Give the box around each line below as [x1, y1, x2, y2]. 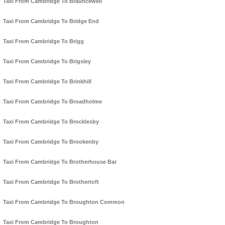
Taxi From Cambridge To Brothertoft [3, 179, 99, 185]
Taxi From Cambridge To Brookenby [3, 139, 98, 145]
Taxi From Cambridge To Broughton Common [3, 199, 125, 205]
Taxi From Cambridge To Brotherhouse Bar [3, 159, 117, 165]
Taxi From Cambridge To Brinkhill [3, 78, 91, 85]
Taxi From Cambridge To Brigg [3, 38, 84, 45]
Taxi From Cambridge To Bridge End [3, 18, 99, 25]
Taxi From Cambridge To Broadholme [3, 98, 102, 105]
